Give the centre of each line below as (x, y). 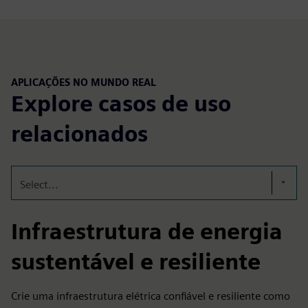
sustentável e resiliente (136, 262)
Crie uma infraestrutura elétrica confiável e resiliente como (151, 296)
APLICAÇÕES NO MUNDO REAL (84, 82)
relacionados (79, 134)
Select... (39, 185)
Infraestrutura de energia (147, 232)
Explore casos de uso (121, 104)
